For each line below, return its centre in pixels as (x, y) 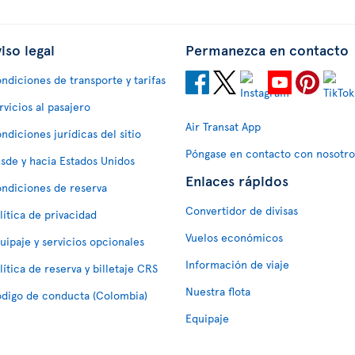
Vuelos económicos (234, 237)
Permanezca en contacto (267, 49)
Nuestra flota (218, 291)
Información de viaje (237, 264)
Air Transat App (223, 126)
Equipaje (207, 318)
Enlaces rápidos (237, 180)
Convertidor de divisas (242, 210)
